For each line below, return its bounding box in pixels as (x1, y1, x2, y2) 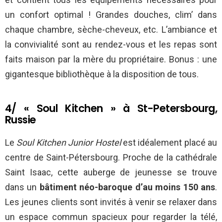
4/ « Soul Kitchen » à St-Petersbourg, (5, 101, 217, 116)
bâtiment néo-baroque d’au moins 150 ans (39, 182, 216, 193)
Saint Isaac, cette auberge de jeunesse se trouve (5, 167, 217, 178)
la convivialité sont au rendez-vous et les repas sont (5, 39, 217, 50)
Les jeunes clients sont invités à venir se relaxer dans (5, 197, 217, 208)
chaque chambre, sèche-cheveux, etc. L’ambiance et (5, 24, 217, 35)
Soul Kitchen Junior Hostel (16, 137, 121, 148)
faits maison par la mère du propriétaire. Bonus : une (5, 54, 217, 65)
